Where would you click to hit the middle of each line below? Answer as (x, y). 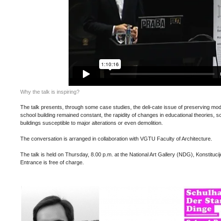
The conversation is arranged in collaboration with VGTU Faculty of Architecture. (116, 139)
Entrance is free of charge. (52, 162)
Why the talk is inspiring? (50, 92)
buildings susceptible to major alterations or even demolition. (92, 123)
